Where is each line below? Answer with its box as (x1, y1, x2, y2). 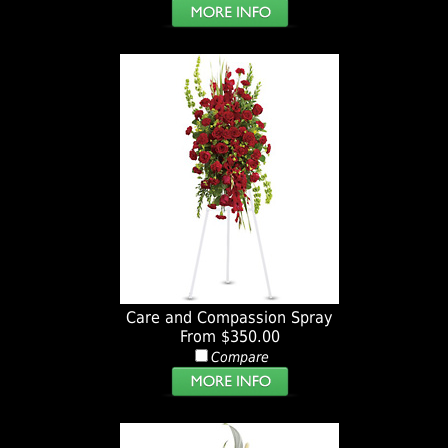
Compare (210, 349, 269, 366)
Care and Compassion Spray (126, 308, 334, 328)
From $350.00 (179, 327, 280, 347)
